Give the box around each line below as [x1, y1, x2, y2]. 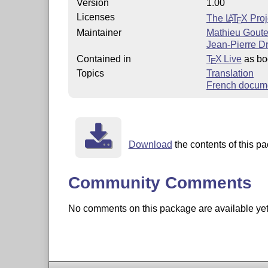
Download [128, 139, 172, 150]
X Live [215, 53, 242, 64]
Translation [206, 68, 254, 78]
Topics [76, 68, 104, 78]
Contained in [76, 53, 131, 64]
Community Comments [68, 173, 252, 193]
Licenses [76, 11, 115, 22]
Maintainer [76, 27, 121, 38]
